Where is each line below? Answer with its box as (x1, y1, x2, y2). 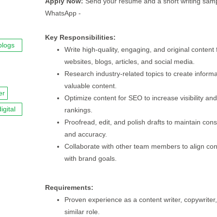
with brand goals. (64, 155, 117, 162)
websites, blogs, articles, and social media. (64, 58, 195, 65)
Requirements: (45, 184, 93, 191)
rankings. (64, 106, 93, 114)
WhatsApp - (45, 9, 81, 17)
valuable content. (64, 82, 117, 90)
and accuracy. (64, 130, 107, 138)
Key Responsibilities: (45, 33, 116, 41)
